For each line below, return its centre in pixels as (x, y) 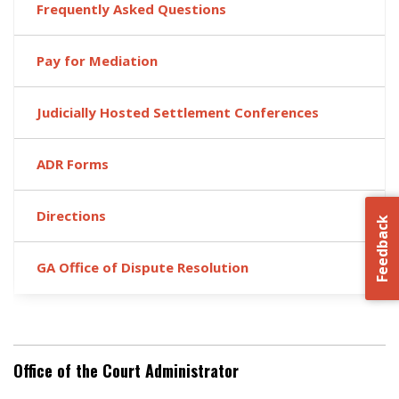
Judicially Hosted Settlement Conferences (178, 112)
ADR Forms (73, 164)
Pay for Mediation (97, 61)
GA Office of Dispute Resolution (142, 267)
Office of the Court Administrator (126, 370)
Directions (71, 216)
